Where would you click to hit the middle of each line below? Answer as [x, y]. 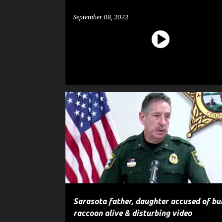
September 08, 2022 [101, 17]
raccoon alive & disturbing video [132, 213]
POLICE [172, 110]
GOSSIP [114, 110]
